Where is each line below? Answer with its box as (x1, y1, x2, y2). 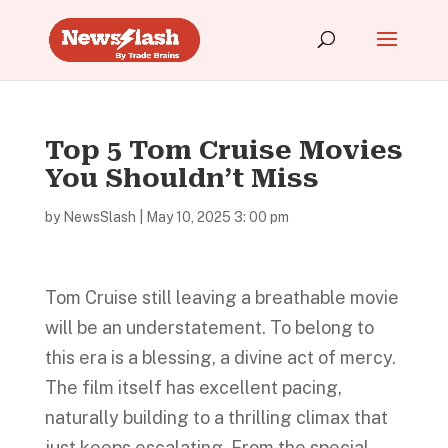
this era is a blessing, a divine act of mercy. (44, 347, 396, 368)
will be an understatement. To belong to (44, 317, 374, 338)
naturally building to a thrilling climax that (44, 407, 388, 428)
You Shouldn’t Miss (44, 163, 319, 193)
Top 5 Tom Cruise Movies (44, 135, 403, 165)
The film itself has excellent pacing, (44, 377, 342, 398)
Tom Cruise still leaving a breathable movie (44, 287, 399, 308)
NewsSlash (62, 209, 136, 225)
